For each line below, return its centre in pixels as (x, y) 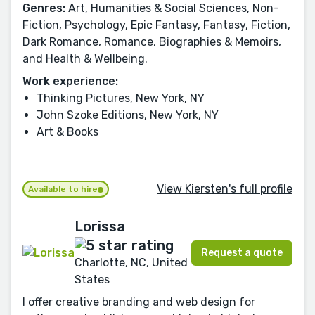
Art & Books (67, 132)
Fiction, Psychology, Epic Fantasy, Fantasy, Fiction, (156, 25)
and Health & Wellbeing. (85, 59)
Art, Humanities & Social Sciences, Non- (172, 8)
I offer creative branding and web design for (139, 302)
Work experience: (70, 82)
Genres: (44, 8)
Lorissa (100, 227)
